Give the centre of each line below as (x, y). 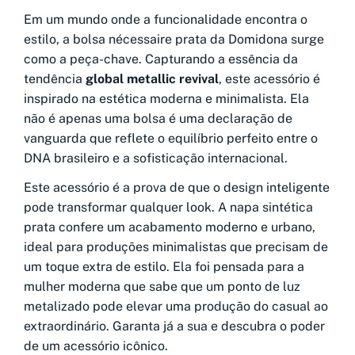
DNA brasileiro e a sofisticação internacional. (156, 158)
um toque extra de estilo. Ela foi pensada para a (164, 266)
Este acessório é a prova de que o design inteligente (177, 187)
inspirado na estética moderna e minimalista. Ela (166, 98)
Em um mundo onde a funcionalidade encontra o (166, 19)
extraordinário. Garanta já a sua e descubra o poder (174, 326)
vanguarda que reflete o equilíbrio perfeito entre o (171, 138)
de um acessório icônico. (96, 345)
